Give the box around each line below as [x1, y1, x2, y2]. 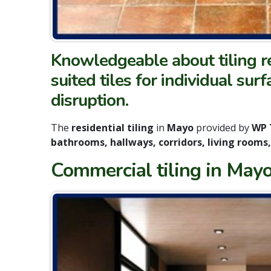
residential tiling [71, 120, 154, 134]
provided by [196, 120, 252, 134]
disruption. [51, 88, 128, 112]
